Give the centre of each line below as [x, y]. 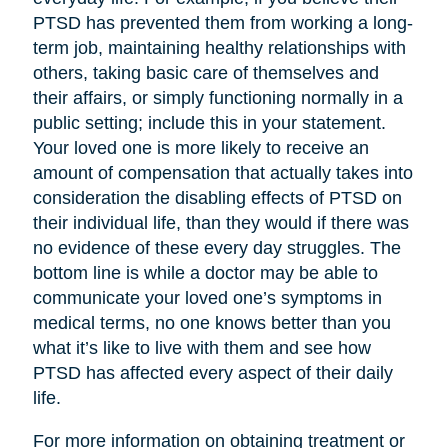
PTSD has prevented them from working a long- [222, 23]
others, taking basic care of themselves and [205, 73]
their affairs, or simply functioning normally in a [217, 98]
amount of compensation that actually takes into [222, 173]
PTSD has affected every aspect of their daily [212, 373]
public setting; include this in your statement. [209, 123]
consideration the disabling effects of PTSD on [217, 198]
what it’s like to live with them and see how [201, 348]
